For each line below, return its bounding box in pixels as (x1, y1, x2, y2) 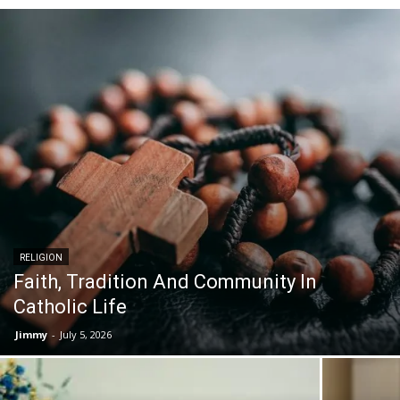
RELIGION (20, 252, 62, 262)
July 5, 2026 (60, 327, 112, 341)
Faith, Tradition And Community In (13, 270, 317, 293)
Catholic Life (13, 295, 127, 318)
